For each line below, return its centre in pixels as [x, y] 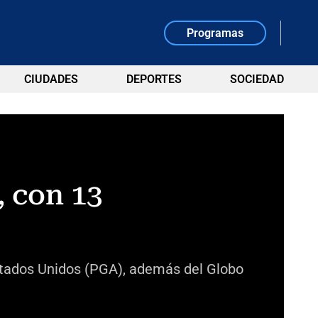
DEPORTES [154, 79]
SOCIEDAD [257, 79]
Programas [215, 33]
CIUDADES [51, 79]
